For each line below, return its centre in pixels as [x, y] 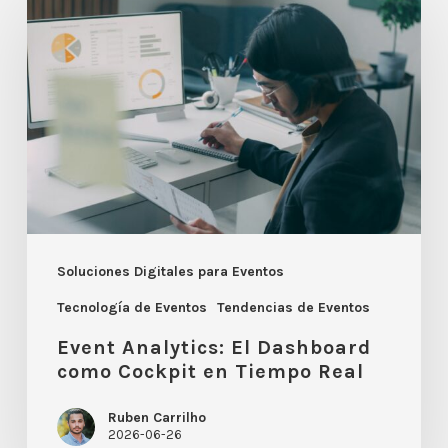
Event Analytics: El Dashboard [213, 348]
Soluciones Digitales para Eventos [170, 272]
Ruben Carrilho [156, 418]
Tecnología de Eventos [131, 308]
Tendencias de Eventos [293, 308]
